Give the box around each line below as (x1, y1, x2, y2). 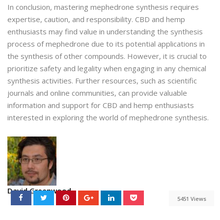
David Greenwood (7, 186, 71, 196)
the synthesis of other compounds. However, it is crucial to (7, 51, 207, 61)
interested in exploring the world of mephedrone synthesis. (7, 112, 209, 123)
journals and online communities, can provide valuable (7, 88, 187, 98)
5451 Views (177, 194, 206, 202)
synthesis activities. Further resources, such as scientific (7, 76, 197, 86)
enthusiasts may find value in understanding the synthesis (7, 27, 203, 37)
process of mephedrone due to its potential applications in (7, 39, 205, 49)
